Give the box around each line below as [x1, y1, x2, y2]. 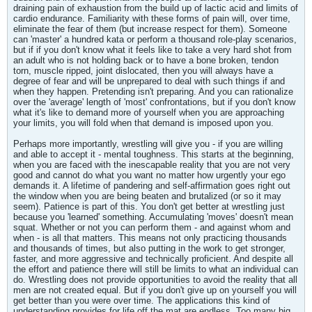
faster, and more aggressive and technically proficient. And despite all [13, 253, 293, 264]
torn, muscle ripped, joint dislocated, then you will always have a [13, 65, 273, 76]
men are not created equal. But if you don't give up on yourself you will [13, 285, 297, 295]
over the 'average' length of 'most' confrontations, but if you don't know [13, 97, 295, 107]
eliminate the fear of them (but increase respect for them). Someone [13, 24, 287, 34]
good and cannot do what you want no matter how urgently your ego [13, 170, 286, 180]
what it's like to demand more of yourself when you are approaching [13, 107, 284, 118]
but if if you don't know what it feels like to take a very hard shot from [13, 45, 292, 55]
